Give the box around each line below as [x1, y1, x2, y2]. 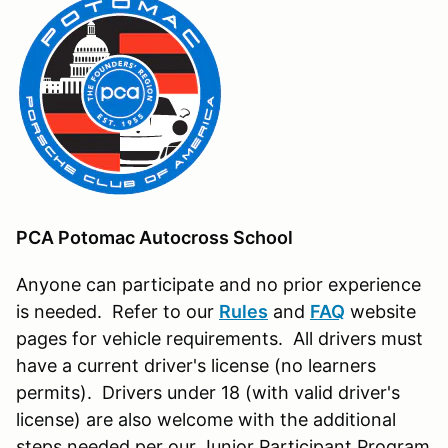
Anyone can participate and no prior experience [16, 273, 421, 295]
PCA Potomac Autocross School [16, 226, 293, 248]
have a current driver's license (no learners [16, 354, 376, 376]
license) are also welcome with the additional [16, 408, 396, 430]
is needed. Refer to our [16, 300, 219, 322]
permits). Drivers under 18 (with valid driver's [16, 381, 400, 403]
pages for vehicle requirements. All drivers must [16, 327, 423, 349]
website [345, 300, 416, 322]
